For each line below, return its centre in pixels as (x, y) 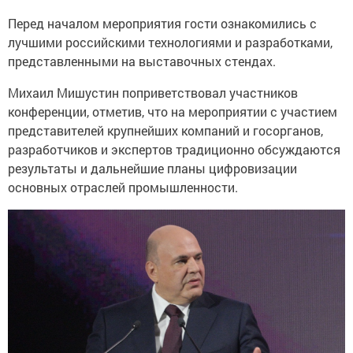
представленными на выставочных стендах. (143, 61)
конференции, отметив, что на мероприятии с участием (173, 111)
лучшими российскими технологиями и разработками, (170, 42)
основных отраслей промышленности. (123, 187)
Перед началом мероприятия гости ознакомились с (162, 23)
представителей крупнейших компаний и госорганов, (165, 130)
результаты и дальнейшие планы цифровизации (152, 168)
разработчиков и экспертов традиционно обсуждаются (174, 149)
